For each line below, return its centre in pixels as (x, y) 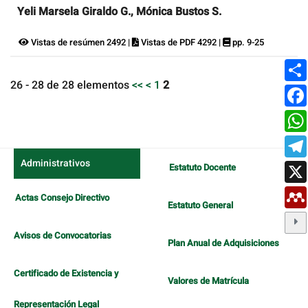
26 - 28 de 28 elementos (71, 86)
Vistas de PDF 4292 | (181, 42)
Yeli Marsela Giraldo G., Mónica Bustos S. (119, 11)
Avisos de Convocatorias (63, 236)
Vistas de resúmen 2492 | (80, 42)
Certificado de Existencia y (66, 274)
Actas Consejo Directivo (62, 198)
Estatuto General (200, 206)
